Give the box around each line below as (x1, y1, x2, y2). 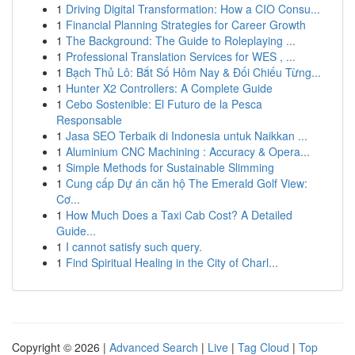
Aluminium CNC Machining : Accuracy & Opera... (66, 143, 310, 159)
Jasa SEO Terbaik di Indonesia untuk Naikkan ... (66, 128, 307, 143)
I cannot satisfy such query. (66, 239, 202, 254)
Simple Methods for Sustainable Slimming (66, 159, 274, 175)
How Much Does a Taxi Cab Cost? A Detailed (66, 207, 292, 223)
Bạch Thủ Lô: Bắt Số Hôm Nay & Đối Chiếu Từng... (66, 64, 321, 80)
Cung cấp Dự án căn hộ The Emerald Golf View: (66, 175, 307, 191)
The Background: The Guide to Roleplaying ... (66, 32, 296, 48)
